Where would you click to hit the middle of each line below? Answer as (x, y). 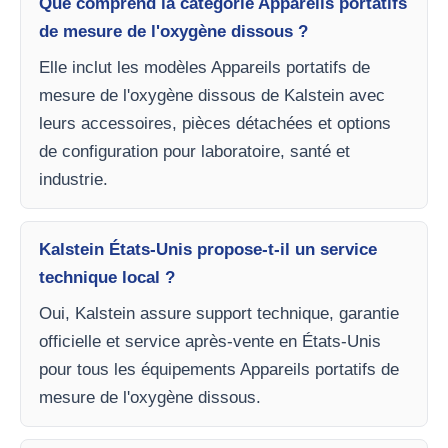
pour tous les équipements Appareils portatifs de (219, 369)
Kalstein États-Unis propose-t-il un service (208, 249)
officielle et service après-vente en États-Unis (210, 341)
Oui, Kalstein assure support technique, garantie (219, 313)
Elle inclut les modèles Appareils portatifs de (204, 67)
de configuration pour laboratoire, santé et (194, 151)
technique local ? (107, 277)
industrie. (73, 179)
